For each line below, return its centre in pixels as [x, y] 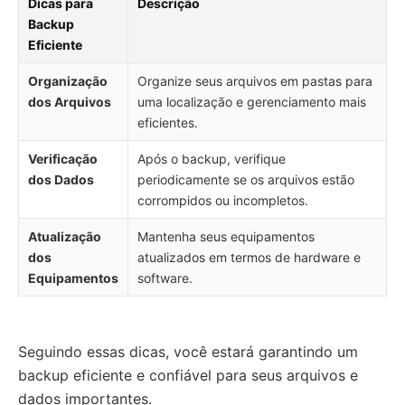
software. [165, 278]
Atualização [65, 236]
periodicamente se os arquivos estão [246, 179]
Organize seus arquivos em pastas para [255, 81]
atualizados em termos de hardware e [249, 257]
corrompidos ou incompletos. [223, 200]
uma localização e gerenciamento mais [252, 102]
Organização [68, 81]
